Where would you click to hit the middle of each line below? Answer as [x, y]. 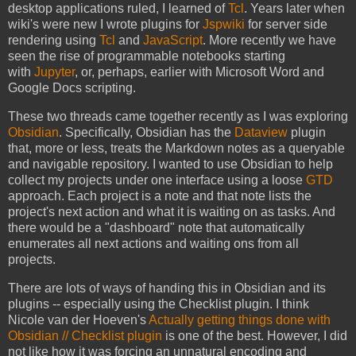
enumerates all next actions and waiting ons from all [153, 243]
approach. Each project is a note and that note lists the [160, 195]
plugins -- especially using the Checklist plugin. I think [159, 304]
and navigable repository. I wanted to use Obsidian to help [170, 164]
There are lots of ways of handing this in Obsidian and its [167, 288]
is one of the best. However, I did [255, 335]
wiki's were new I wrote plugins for [105, 24]
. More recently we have [269, 40]
